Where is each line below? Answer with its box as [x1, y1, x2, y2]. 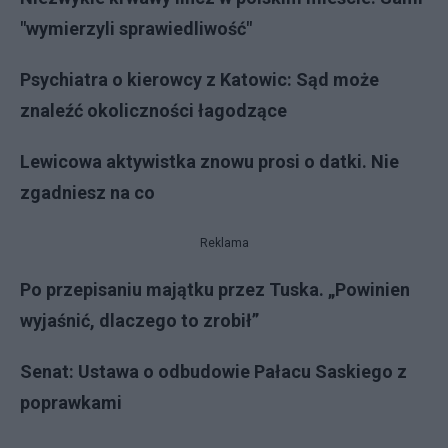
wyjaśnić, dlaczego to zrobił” [20, 310, 259, 331]
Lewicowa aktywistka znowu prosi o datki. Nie [20, 151, 399, 172]
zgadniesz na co [20, 182, 155, 203]
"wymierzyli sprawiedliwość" [20, 18, 252, 39]
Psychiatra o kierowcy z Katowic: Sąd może [20, 69, 379, 90]
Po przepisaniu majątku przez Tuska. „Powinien [20, 279, 410, 300]
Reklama [199, 236, 249, 250]
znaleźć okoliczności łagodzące [20, 100, 287, 121]
